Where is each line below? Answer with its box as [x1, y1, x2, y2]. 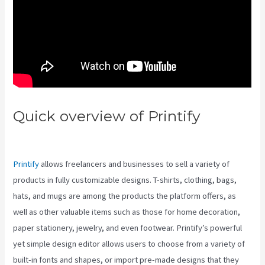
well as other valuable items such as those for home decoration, [13, 206, 241, 218]
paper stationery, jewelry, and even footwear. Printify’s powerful [13, 222, 243, 234]
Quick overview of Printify [13, 107, 201, 125]
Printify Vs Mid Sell [13, 126, 149, 144]
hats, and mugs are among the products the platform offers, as [13, 190, 237, 202]
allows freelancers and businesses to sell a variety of [39, 159, 230, 170]
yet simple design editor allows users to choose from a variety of [13, 238, 245, 250]
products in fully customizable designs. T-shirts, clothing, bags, [13, 174, 237, 186]
